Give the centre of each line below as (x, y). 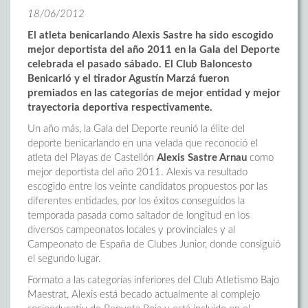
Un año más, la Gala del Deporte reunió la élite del (136, 129)
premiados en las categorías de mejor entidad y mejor (154, 93)
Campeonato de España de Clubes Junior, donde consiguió (154, 244)
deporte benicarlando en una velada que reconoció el (143, 143)
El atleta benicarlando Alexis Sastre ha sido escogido (151, 35)
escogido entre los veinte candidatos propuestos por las (147, 187)
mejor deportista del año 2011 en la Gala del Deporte (154, 50)
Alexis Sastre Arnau (202, 158)
